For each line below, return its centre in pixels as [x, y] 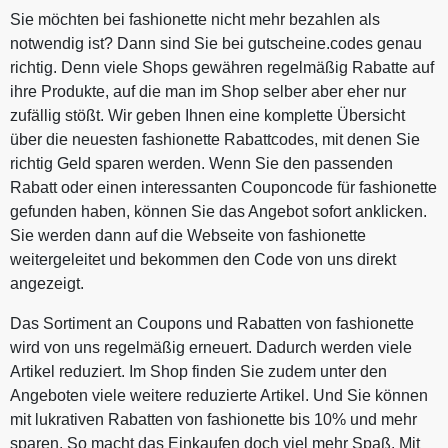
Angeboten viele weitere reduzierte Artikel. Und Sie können [219, 395]
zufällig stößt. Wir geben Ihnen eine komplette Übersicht [207, 115]
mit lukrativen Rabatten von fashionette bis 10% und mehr [213, 419]
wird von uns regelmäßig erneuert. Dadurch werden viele [211, 347]
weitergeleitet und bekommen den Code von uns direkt [203, 259]
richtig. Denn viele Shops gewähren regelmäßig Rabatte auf [222, 67]
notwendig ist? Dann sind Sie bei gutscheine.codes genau [216, 43]
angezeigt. [47, 283]
